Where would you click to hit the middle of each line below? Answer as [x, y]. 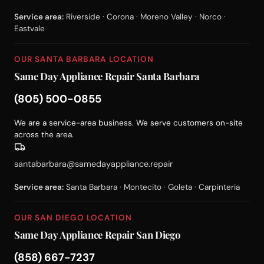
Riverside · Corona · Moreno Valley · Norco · [145, 16]
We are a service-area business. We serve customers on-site [128, 123]
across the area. [44, 135]
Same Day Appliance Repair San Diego [97, 234]
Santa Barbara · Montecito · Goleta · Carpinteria [152, 187]
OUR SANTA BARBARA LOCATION [84, 59]
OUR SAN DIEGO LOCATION [73, 217]
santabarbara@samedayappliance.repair [93, 164]
